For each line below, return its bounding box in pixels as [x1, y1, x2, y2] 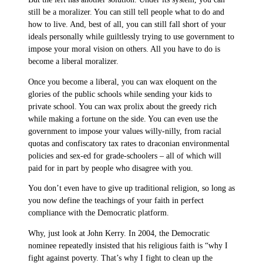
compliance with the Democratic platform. [28, 208, 169, 218]
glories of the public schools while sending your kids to [28, 89, 212, 99]
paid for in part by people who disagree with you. [28, 163, 193, 173]
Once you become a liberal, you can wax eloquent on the [28, 77, 217, 86]
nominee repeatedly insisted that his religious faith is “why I [28, 241, 228, 250]
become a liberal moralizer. [28, 57, 119, 66]
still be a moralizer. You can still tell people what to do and [28, 8, 224, 17]
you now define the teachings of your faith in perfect [28, 196, 204, 205]
